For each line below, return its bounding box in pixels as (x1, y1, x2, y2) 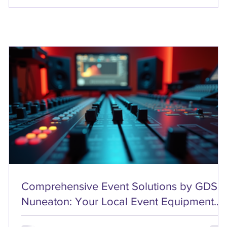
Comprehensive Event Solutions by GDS (21, 180, 217, 193)
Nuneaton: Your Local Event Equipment (21, 196, 214, 208)
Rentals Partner (21, 211, 95, 223)
